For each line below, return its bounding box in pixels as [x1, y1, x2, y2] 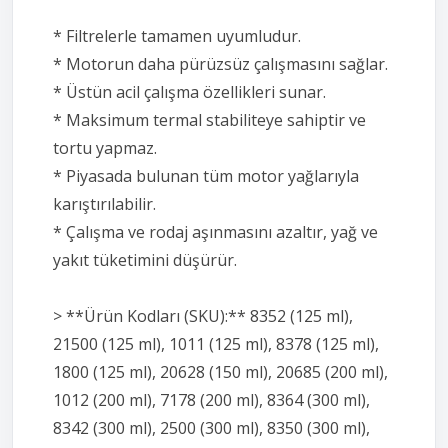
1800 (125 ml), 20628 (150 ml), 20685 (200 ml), [53, 360, 388, 383]
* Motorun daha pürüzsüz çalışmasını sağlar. [53, 52, 388, 75]
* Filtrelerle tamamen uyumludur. [53, 24, 301, 47]
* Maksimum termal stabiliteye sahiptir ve [53, 108, 366, 131]
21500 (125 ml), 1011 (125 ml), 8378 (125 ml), [53, 332, 379, 355]
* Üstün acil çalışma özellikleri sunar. [53, 80, 326, 103]
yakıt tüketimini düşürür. [53, 248, 237, 271]
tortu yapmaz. [53, 136, 157, 159]
